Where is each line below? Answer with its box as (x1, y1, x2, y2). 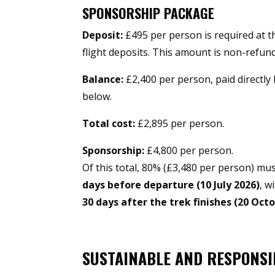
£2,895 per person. (135, 117, 225, 131)
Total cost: (82, 117, 136, 131)
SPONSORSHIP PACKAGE (82, 3, 215, 23)
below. (82, 90, 112, 104)
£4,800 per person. (144, 144, 234, 158)
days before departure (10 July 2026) (82, 178, 260, 192)
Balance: (82, 72, 124, 87)
